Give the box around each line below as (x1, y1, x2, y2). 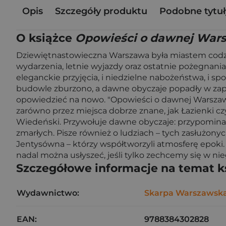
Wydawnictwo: (17, 188, 79, 198)
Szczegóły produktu (55, 5, 147, 17)
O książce (16, 31, 75, 45)
